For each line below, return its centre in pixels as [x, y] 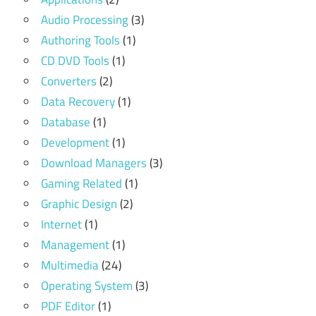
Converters [69, 81]
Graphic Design [79, 203]
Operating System [87, 285]
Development [75, 142]
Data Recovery [78, 101]
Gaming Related [81, 183]
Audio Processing [85, 19]
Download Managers [94, 163]
